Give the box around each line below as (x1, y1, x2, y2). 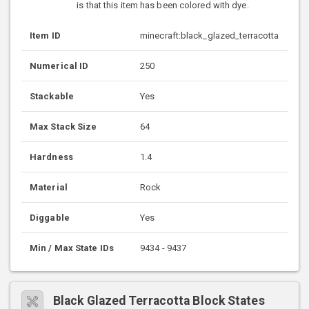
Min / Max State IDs (30, 242, 114, 253)
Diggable (30, 212, 70, 223)
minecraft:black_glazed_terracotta (140, 30, 279, 41)
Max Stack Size (30, 121, 97, 132)
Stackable (30, 90, 74, 101)
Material (30, 181, 68, 192)
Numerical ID (30, 60, 89, 71)
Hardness (30, 151, 73, 162)
